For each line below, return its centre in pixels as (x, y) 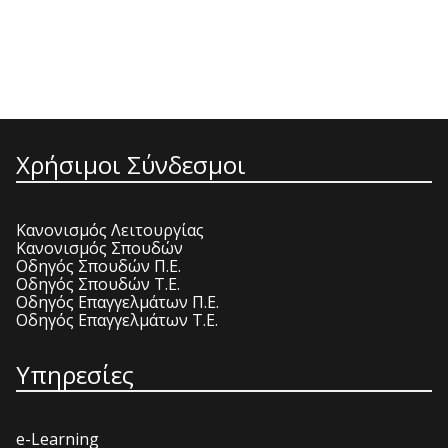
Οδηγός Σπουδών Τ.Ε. (98, 283)
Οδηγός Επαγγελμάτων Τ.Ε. (117, 319)
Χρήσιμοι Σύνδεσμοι (131, 165)
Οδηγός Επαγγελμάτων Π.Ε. (117, 301)
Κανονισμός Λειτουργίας (110, 229)
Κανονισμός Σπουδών (99, 247)
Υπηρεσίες (75, 374)
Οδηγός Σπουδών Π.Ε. (98, 265)
